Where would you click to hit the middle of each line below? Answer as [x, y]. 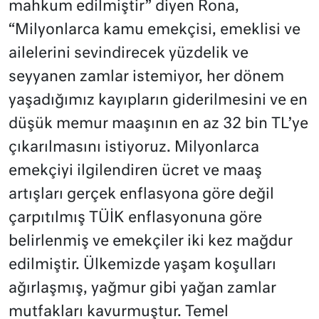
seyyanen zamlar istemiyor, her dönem [146, 78]
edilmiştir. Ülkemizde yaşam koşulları [142, 266]
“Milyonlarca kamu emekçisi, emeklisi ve [155, 31]
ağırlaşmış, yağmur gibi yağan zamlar [142, 289]
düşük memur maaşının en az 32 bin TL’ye [158, 125]
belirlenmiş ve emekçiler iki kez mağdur [151, 242]
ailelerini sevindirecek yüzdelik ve [129, 54]
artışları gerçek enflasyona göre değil [141, 195]
